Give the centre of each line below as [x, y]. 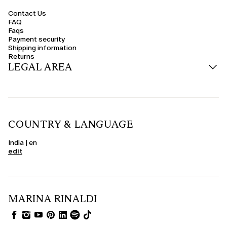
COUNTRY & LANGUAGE [71, 124]
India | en [23, 143]
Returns [21, 57]
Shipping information [42, 48]
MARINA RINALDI [53, 199]
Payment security [36, 40]
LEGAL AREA [40, 67]
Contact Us [27, 14]
